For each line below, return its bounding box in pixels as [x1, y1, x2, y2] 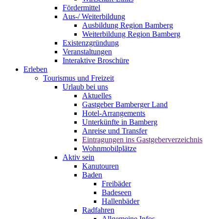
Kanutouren [82, 162, 119, 170]
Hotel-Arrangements [82, 109, 145, 117]
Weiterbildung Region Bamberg [82, 30, 180, 38]
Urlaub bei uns [63, 83, 108, 91]
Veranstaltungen [63, 47, 112, 56]
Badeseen [102, 188, 131, 197]
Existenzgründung [63, 39, 119, 47]
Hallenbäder [102, 197, 139, 205]
